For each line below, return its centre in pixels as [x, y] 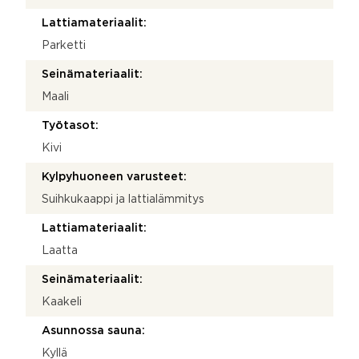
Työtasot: [70, 125]
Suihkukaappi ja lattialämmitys [123, 199]
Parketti [64, 45]
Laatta [60, 250]
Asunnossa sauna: [93, 331]
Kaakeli [62, 302]
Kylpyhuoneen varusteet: [114, 177]
